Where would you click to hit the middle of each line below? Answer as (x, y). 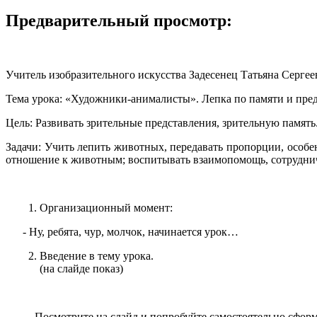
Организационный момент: (106, 208)
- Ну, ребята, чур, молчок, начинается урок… (131, 232)
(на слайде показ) (81, 269)
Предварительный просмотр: (119, 21)
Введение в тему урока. (97, 256)
